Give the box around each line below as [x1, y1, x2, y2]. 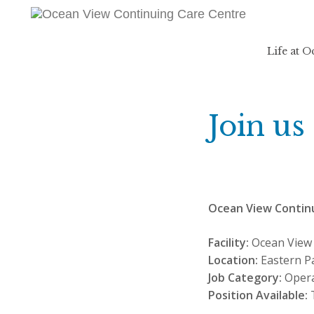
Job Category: [208, 269, 282, 285]
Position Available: [208, 287, 308, 303]
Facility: [208, 234, 249, 250]
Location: [208, 252, 258, 268]
